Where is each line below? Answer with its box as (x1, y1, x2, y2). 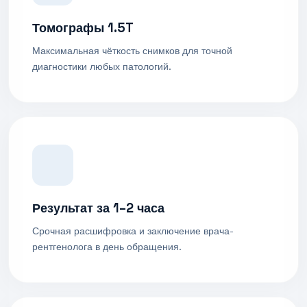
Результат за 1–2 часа (32, 200, 164, 217)
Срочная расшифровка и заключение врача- (32, 225, 234, 238)
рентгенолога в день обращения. (32, 241, 182, 254)
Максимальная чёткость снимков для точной (32, 45, 232, 58)
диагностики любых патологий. (32, 60, 171, 73)
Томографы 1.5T (32, 20, 134, 36)
